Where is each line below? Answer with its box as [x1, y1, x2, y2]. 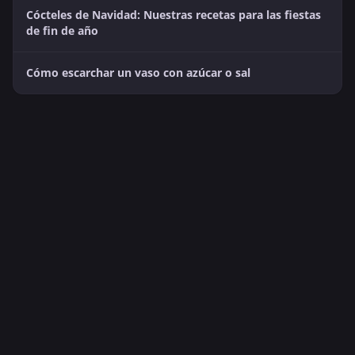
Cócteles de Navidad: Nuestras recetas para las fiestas [26, 7, 321, 23]
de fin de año [26, 23, 98, 39]
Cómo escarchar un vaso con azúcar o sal [26, 65, 250, 81]
